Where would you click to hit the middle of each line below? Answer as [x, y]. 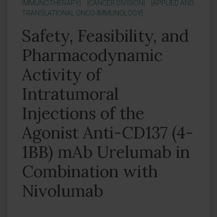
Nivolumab [62, 191]
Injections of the [83, 113]
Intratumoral [70, 94]
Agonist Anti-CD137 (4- [108, 132]
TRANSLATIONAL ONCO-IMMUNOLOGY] [82, 13]
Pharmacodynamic [92, 55]
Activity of [62, 74]
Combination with [90, 171]
